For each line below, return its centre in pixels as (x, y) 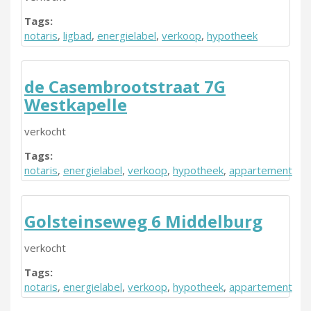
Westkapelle (76, 104)
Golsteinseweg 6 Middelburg (143, 221)
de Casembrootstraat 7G (125, 86)
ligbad (77, 35)
